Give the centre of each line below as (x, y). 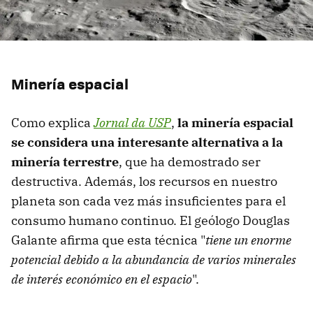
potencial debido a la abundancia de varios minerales (154, 260)
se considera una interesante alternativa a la (147, 143)
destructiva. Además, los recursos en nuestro (144, 182)
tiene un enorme (248, 240)
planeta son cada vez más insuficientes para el (148, 201)
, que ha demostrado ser (190, 162)
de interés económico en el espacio (102, 279)
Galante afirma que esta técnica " (108, 240)
